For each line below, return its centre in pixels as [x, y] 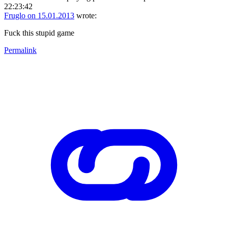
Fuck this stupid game [39, 33]
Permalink [20, 50]
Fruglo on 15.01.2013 [39, 15]
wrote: [85, 15]
